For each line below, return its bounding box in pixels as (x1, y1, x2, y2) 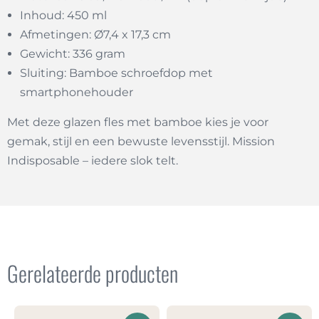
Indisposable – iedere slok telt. (7, 154, 178, 168)
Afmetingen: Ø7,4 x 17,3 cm (20, 28, 171, 42)
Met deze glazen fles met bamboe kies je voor (7, 115, 268, 130)
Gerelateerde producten (7, 257, 178, 290)
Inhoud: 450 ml (20, 9, 107, 23)
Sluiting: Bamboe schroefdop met (20, 66, 213, 80)
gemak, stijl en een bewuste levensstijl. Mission (7, 135, 275, 149)
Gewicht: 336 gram (20, 47, 125, 61)
